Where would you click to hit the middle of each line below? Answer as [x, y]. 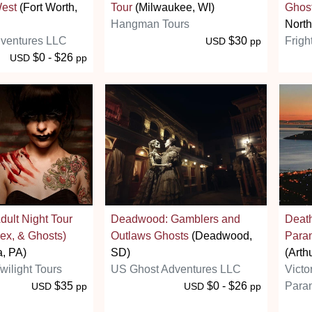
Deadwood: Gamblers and [175, 219]
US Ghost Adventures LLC [176, 269]
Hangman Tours [150, 24]
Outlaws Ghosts [150, 235]
